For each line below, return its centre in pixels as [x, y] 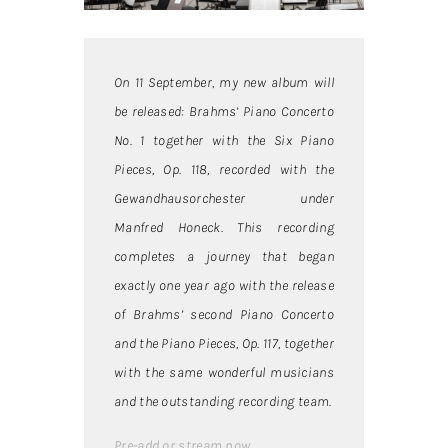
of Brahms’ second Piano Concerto [224, 315]
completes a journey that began [224, 257]
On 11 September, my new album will [224, 83]
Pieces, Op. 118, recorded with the [224, 170]
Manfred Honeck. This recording [224, 228]
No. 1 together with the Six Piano [224, 141]
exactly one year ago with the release [224, 286]
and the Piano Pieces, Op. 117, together [224, 344]
